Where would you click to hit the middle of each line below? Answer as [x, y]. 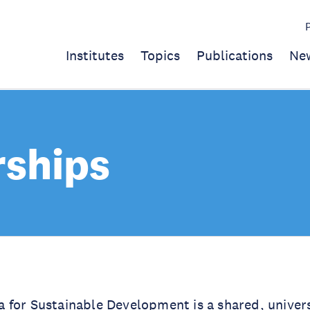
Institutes [95, 55]
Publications [235, 55]
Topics [160, 55]
